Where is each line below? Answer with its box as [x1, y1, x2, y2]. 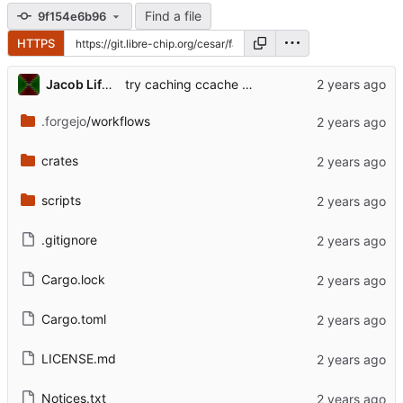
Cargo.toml [40, 311, 106, 327]
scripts [40, 193, 81, 209]
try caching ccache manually [241, 76, 253, 93]
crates [40, 153, 78, 169]
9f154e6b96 [38, 8, 106, 23]
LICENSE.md [40, 351, 116, 367]
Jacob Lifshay [101, 76, 112, 92]
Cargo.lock [40, 272, 105, 288]
